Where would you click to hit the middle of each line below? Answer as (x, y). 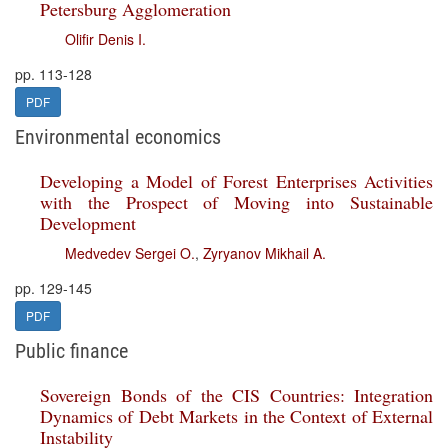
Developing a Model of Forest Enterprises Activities (236, 181)
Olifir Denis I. (105, 39)
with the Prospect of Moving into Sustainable (236, 202)
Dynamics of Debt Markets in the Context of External (236, 416)
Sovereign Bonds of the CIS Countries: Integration (236, 395)
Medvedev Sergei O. (130, 253)
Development (88, 223)
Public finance (71, 351)
